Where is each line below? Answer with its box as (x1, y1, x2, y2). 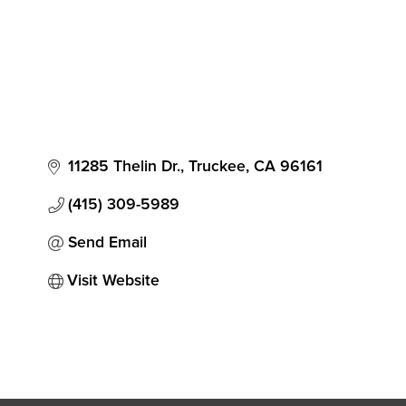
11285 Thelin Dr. (68, 159, 180, 176)
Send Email (68, 235, 147, 252)
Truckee (188, 159, 246, 176)
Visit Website (67, 273, 159, 290)
